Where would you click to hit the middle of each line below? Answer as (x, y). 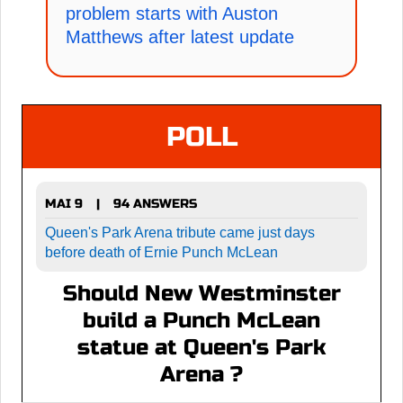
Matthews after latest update (180, 36)
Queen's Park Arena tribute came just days (180, 233)
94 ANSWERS (155, 203)
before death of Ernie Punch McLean (161, 253)
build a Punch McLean (201, 321)
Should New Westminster (201, 294)
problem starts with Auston (172, 13)
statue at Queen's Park (201, 348)
